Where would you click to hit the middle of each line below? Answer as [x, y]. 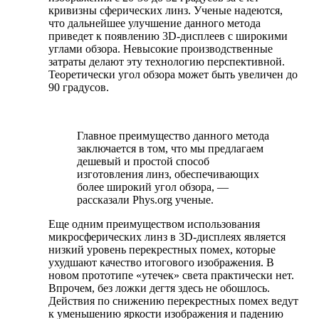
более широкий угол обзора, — [153, 187]
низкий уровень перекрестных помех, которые [162, 249]
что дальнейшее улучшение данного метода [155, 23]
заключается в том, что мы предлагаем [170, 148]
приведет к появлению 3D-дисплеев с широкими [168, 36]
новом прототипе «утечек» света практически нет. [171, 275]
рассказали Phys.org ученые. [145, 199]
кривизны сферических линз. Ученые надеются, [166, 10]
